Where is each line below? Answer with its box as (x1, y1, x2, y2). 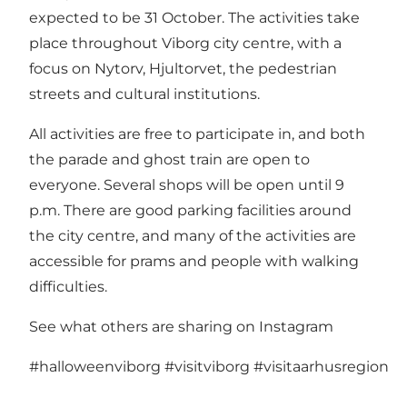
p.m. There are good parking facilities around (29, 201, 352, 219)
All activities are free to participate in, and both (29, 124, 365, 143)
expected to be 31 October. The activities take (29, 8, 360, 26)
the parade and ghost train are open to (29, 150, 310, 168)
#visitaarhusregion (253, 357, 389, 375)
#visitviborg (164, 357, 250, 375)
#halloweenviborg (29, 357, 161, 375)
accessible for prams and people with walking (29, 252, 359, 270)
